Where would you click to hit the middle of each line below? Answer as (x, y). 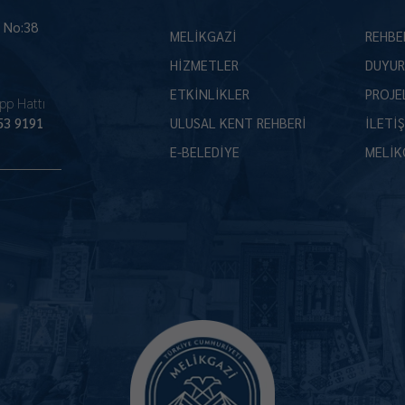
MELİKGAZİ (203, 36)
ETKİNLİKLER (209, 94)
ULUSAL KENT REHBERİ (238, 122)
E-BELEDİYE (204, 151)
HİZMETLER (204, 65)
